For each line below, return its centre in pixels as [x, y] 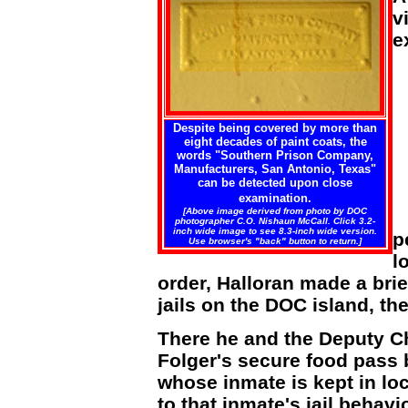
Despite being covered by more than [275, 128]
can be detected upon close [275, 183]
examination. [275, 198]
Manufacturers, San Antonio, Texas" [275, 169]
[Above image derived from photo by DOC [275, 211]
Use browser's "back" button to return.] [275, 241]
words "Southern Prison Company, [275, 155]
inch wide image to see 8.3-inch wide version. [275, 231]
